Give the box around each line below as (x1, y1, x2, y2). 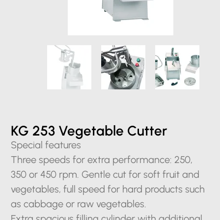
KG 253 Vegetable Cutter (11, 122, 168, 139)
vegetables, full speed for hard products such (11, 183, 205, 195)
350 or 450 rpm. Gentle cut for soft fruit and (11, 168, 200, 180)
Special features (11, 139, 82, 151)
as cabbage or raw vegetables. (11, 198, 147, 210)
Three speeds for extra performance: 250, (11, 154, 193, 165)
